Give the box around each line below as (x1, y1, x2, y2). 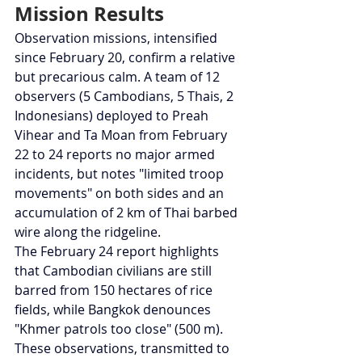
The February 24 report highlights (15, 242, 222, 261)
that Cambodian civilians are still (15, 262, 215, 280)
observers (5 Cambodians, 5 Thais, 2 (15, 87, 237, 106)
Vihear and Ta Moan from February (15, 126, 230, 145)
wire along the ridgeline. (15, 223, 161, 242)
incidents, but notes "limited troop (15, 165, 227, 183)
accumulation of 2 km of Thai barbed (15, 204, 241, 222)
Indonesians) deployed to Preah (15, 107, 212, 125)
